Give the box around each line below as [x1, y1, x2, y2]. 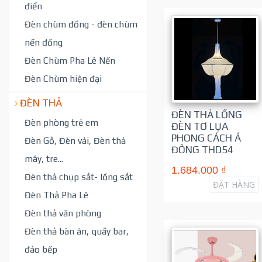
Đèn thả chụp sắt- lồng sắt [25, 171, 133, 182]
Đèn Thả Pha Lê [25, 189, 88, 201]
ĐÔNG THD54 [171, 144, 233, 156]
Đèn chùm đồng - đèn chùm [25, 19, 137, 30]
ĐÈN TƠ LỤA [171, 120, 228, 132]
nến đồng [25, 37, 63, 48]
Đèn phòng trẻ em [25, 117, 98, 128]
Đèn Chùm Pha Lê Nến [25, 55, 115, 66]
